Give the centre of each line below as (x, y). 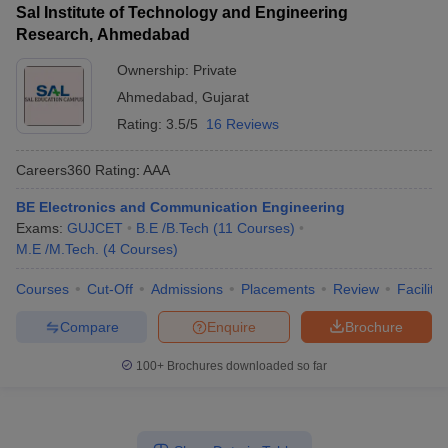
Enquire (231, 326)
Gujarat (225, 97)
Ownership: (155, 70)
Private (215, 70)
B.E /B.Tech (172, 228)
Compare (89, 326)
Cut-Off (110, 289)
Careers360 (53, 169)
